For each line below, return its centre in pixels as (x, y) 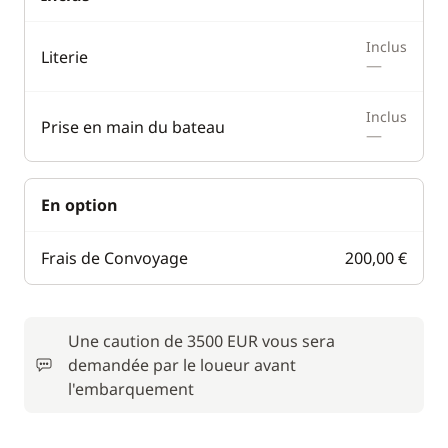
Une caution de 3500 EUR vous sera (201, 341)
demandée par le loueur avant (182, 365)
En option (79, 205)
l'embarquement (131, 389)
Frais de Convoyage (114, 258)
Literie (64, 56)
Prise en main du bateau (133, 126)
